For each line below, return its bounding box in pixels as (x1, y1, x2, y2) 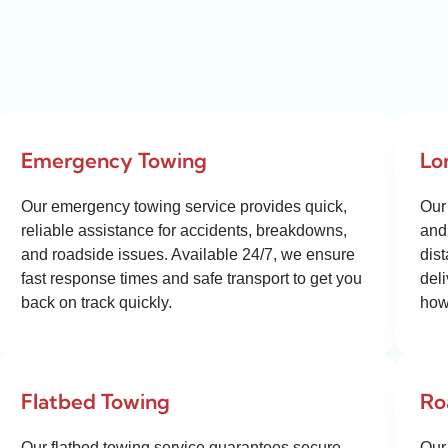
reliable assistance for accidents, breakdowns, (21, 222, 347, 240)
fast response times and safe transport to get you (21, 270, 362, 288)
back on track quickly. (21, 294, 172, 312)
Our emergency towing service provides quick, (21, 198, 347, 216)
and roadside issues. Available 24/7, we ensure (21, 246, 355, 264)
